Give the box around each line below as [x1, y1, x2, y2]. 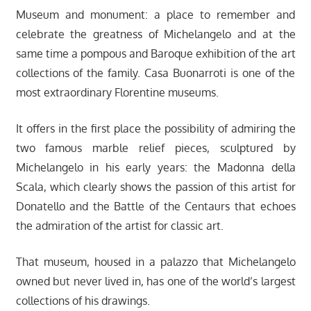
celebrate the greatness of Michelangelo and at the [15, 26, 296, 41]
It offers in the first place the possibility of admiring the [15, 121, 296, 135]
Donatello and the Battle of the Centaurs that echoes [15, 199, 296, 213]
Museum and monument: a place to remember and [15, 7, 296, 22]
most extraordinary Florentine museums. [15, 85, 219, 99]
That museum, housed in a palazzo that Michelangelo [15, 254, 296, 269]
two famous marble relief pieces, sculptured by [15, 140, 296, 155]
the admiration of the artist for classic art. [15, 218, 224, 233]
